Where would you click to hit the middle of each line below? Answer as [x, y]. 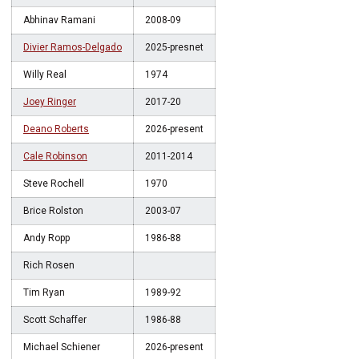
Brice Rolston [53, 211]
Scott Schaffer [55, 320]
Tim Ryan [44, 292]
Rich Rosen [49, 265]
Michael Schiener [62, 347]
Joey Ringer [50, 102]
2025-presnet [174, 47]
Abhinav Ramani [59, 20]
